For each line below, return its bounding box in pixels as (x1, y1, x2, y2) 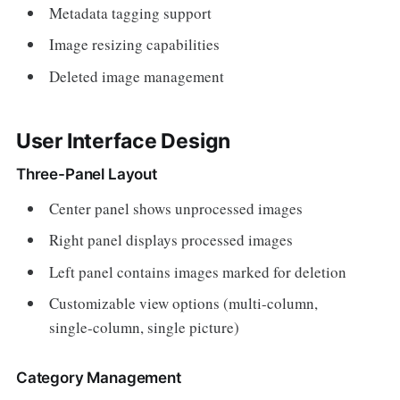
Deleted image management (49, 65, 225, 87)
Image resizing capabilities (49, 34, 221, 54)
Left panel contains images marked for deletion (49, 261, 347, 282)
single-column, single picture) (49, 317, 240, 337)
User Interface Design (15, 128, 231, 154)
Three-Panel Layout (15, 164, 157, 183)
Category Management (15, 369, 181, 387)
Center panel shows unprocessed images (49, 197, 304, 219)
